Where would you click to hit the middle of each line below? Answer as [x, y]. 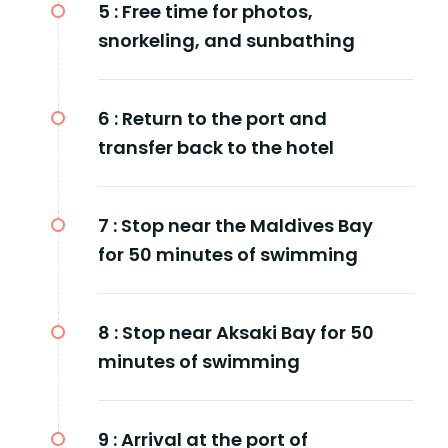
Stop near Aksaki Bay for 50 [248, 332]
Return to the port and [224, 118]
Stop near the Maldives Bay [247, 225]
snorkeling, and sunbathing [226, 40]
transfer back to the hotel [216, 147]
